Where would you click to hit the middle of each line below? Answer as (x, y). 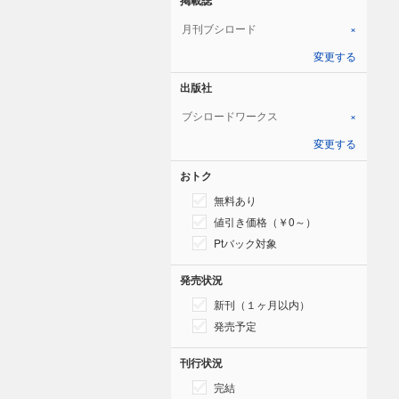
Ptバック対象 (245, 242)
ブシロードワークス (230, 115)
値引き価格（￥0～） (265, 221)
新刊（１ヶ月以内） (262, 304)
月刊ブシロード (219, 28)
